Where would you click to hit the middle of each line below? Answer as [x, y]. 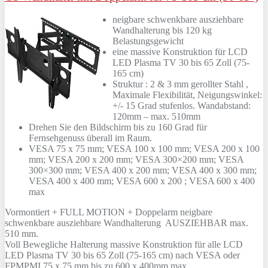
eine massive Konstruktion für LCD [180, 52]
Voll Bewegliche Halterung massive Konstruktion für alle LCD [124, 245]
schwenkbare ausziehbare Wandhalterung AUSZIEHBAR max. [127, 223]
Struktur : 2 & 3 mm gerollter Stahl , [180, 84]
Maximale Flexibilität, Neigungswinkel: [187, 95]
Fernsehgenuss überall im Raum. [90, 138]
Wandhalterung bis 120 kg [162, 31]
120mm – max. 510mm [156, 117]
